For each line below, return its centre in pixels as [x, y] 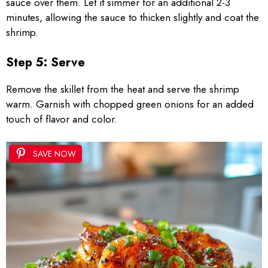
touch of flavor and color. [62, 119]
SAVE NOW [54, 154]
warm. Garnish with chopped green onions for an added [130, 104]
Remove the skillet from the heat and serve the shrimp [123, 89]
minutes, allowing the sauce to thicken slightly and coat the [133, 17]
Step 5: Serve [45, 62]
